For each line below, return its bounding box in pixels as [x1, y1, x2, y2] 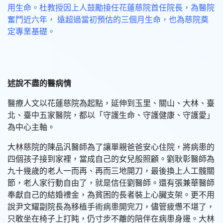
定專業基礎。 [7, 26, 55, 37]
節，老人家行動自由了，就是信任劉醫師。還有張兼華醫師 [7, 177, 215, 189]
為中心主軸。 [7, 121, 55, 133]
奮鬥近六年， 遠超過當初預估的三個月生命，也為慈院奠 [7, 14, 209, 25]
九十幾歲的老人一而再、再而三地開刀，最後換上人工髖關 [7, 165, 215, 177]
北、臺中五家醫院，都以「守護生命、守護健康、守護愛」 [7, 110, 215, 121]
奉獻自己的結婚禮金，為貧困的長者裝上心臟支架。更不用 [7, 189, 215, 201]
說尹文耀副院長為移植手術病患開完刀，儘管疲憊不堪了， [7, 201, 215, 213]
